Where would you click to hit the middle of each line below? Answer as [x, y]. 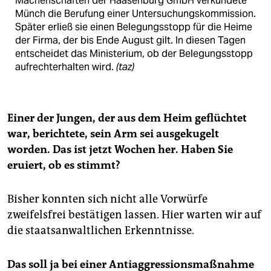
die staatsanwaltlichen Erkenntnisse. [101, 231]
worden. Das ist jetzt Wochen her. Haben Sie [120, 150]
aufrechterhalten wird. [66, 67]
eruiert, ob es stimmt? [64, 165]
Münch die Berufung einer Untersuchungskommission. [135, 14]
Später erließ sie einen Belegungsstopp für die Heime [134, 27]
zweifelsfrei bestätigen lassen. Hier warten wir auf [134, 215]
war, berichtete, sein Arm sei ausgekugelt [113, 134]
